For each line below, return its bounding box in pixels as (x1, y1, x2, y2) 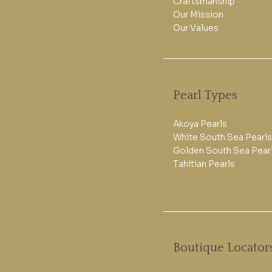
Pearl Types (172, 88, 237, 102)
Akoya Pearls (172, 118, 227, 129)
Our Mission (172, 9, 223, 21)
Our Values (172, 22, 219, 34)
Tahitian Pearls (172, 158, 235, 169)
